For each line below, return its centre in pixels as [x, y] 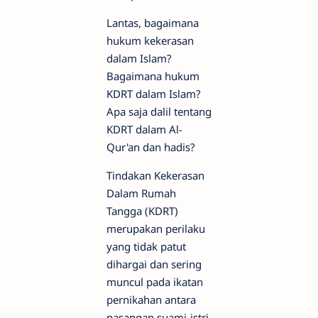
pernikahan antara [151, 300]
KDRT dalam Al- [144, 130]
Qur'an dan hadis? [151, 147]
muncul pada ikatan [155, 282]
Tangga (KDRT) [142, 211]
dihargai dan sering [154, 264]
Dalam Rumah [141, 193]
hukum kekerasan [150, 41]
